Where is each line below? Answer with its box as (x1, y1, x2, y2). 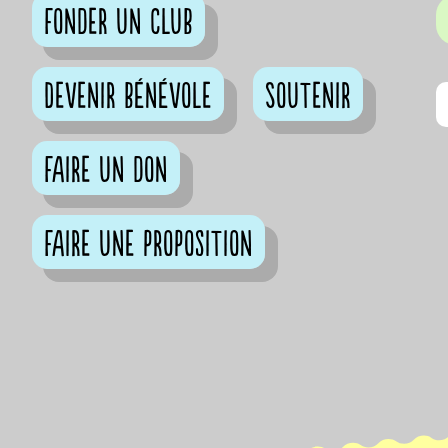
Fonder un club (44, 2, 194, 45)
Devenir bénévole (44, 76, 213, 119)
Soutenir (265, 76, 352, 119)
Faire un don (44, 150, 169, 193)
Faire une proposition (44, 224, 254, 267)
